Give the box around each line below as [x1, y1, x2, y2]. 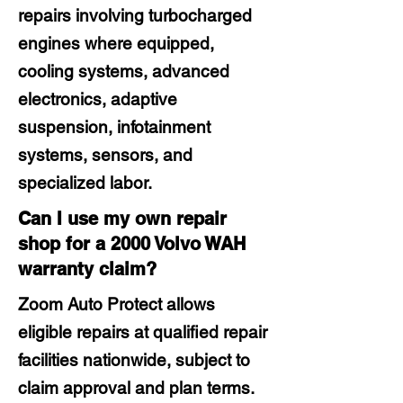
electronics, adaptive [18, 89, 177, 109]
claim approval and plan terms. [18, 378, 255, 398]
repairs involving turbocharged [18, 5, 252, 25]
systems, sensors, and [18, 145, 193, 165]
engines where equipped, [18, 33, 214, 53]
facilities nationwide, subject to [18, 350, 250, 370]
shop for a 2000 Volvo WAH [18, 233, 246, 255]
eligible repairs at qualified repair [18, 322, 267, 342]
